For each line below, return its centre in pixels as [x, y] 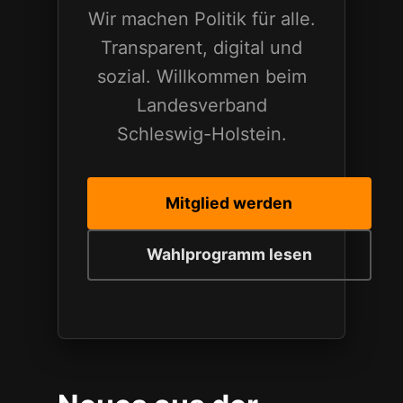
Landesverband [201, 105]
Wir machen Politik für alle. [201, 19]
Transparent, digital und [201, 48]
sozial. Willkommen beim [201, 76]
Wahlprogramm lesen [229, 255]
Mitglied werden [229, 202]
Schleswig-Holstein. [201, 134]
